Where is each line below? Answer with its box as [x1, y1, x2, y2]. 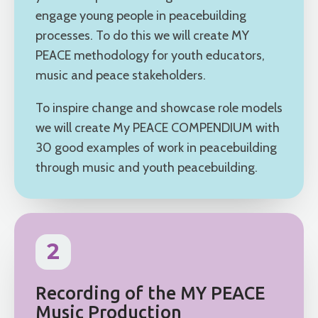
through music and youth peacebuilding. [35, 160, 258, 176]
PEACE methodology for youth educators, [35, 48, 265, 64]
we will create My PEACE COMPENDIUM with [35, 120, 280, 136]
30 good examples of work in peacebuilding [35, 140, 277, 156]
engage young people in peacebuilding [35, 8, 246, 24]
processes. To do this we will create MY [35, 28, 249, 44]
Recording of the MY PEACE [35, 283, 265, 304]
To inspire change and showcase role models [35, 100, 283, 116]
